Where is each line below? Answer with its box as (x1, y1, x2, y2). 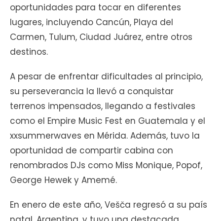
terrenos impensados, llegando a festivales (10, 100, 195, 112)
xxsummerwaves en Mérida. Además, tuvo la (10, 130, 200, 142)
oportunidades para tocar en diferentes (10, 1, 181, 14)
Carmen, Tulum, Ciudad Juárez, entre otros (10, 31, 192, 43)
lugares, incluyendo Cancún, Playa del (10, 16, 173, 29)
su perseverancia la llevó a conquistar (10, 85, 174, 98)
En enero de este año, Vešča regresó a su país (10, 199, 207, 211)
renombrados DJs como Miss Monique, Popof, (10, 159, 202, 172)
